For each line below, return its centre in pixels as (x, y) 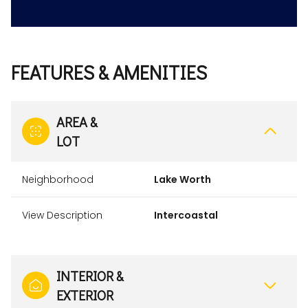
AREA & (77, 121)
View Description (62, 215)
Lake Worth (183, 179)
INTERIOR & (90, 275)
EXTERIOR (85, 295)
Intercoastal (186, 215)
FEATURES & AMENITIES (109, 72)
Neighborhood (58, 179)
